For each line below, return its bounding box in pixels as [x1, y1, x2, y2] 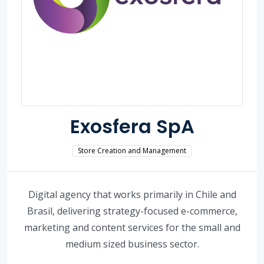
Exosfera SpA [70, 113, 194, 140]
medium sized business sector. [65, 237, 199, 250]
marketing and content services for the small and [24, 220, 240, 234]
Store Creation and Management [78, 146, 186, 156]
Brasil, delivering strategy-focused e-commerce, [27, 204, 237, 217]
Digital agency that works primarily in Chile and [28, 187, 236, 201]
